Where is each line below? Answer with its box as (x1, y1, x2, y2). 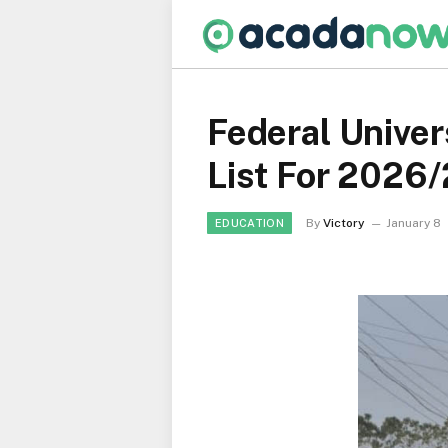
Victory (322, 216, 365, 230)
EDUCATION (215, 217, 284, 229)
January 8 (385, 216, 441, 230)
